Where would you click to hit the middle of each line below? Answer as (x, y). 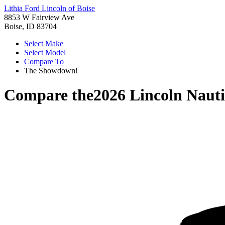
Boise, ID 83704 (30, 26)
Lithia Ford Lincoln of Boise (49, 8)
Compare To (44, 62)
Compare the (49, 95)
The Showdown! (51, 71)
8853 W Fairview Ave (39, 17)
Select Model (45, 52)
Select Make (44, 43)
